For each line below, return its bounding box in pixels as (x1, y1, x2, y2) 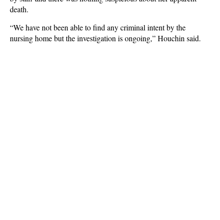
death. (10, 4, 28, 14)
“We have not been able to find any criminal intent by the (10, 22, 186, 32)
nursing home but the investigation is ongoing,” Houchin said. (10, 33, 201, 43)
